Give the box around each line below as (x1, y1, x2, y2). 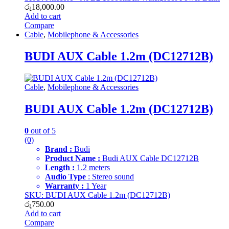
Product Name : (45, 153, 100, 163)
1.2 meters (75, 163, 110, 172)
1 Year (84, 181, 106, 190)
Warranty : (45, 181, 84, 190)
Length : (45, 163, 75, 172)
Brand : (45, 144, 72, 153)
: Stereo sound (86, 172, 134, 181)
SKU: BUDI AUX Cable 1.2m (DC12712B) (25, 190, 170, 199)
